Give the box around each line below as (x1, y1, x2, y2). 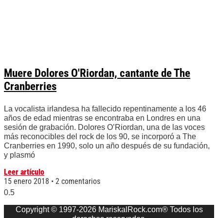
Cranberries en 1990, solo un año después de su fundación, (4, 142, 210, 150)
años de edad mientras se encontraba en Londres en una (4, 114, 200, 123)
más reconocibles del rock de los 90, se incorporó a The (4, 132, 196, 141)
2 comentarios (54, 177, 100, 186)
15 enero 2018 (4, 177, 51, 186)
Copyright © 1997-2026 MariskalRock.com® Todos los (15, 205, 203, 214)
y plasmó (4, 151, 35, 160)
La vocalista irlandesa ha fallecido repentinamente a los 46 (4, 105, 206, 113)
